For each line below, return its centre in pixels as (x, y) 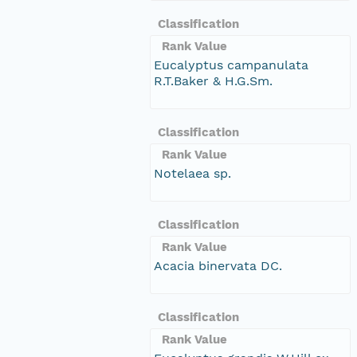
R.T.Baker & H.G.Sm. (213, 80)
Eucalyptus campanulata (231, 65)
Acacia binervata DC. (218, 265)
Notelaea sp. (192, 173)
